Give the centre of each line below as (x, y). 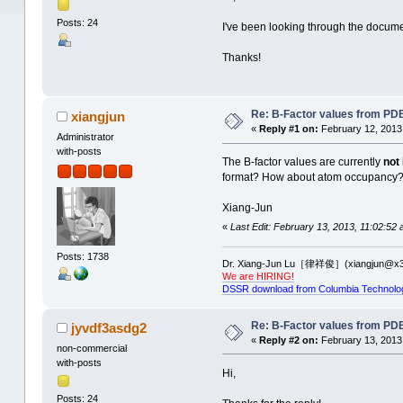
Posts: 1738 (82, 257)
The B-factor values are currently (302, 162)
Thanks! (241, 58)
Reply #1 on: (288, 129)
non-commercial (91, 348)
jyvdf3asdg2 (109, 327)
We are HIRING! (258, 276)
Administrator (85, 137)
